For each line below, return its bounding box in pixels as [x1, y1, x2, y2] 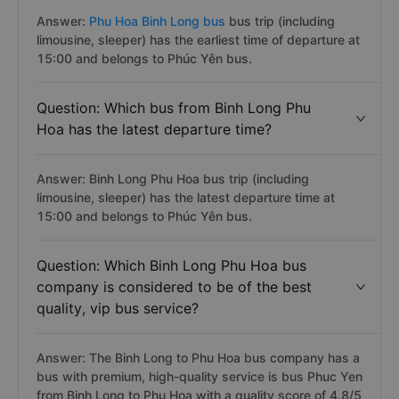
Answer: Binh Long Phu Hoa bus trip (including [37, 171, 309, 186]
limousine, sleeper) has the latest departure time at [37, 190, 335, 205]
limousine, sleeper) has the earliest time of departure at [37, 32, 360, 47]
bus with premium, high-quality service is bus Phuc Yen [37, 369, 362, 384]
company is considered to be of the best [37, 278, 312, 296]
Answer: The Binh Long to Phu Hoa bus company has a [37, 350, 360, 365]
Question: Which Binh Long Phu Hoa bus [37, 256, 306, 274]
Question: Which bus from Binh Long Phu [37, 99, 311, 117]
